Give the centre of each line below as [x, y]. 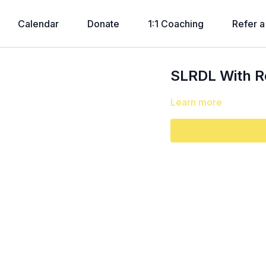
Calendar [38, 24]
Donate [103, 24]
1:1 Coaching [175, 24]
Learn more [197, 102]
